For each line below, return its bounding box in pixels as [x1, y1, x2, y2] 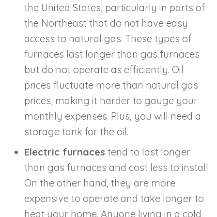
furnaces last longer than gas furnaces [24, 47, 200, 60]
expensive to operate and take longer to [24, 192, 204, 204]
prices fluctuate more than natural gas [24, 78, 198, 91]
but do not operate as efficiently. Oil [24, 63, 184, 76]
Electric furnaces [24, 145, 105, 158]
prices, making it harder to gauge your [24, 94, 198, 107]
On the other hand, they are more [24, 176, 175, 189]
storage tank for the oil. [24, 125, 128, 138]
